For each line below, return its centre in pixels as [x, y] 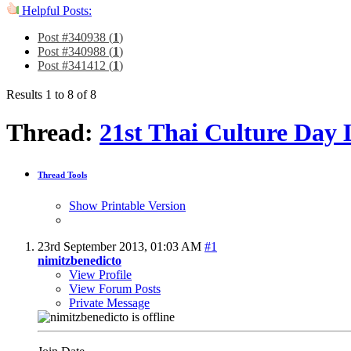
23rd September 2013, [94, 246]
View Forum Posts [115, 288]
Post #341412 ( [75, 65]
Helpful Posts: [55, 10]
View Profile [100, 274]
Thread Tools [62, 175]
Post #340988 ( [75, 51]
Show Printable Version [127, 205]
